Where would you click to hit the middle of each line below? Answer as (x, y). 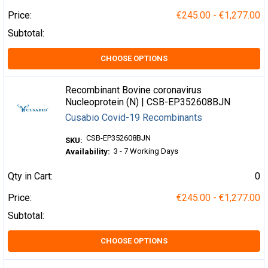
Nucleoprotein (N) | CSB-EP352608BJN (148, 102)
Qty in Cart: (30, 176)
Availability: (88, 152)
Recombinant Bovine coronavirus (134, 90)
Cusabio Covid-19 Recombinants (134, 118)
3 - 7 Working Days (146, 151)
